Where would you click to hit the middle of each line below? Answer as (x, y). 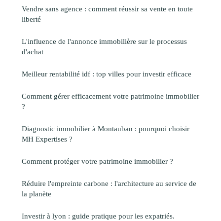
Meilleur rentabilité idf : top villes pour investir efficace (107, 74)
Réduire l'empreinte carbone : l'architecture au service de (109, 184)
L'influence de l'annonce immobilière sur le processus (104, 41)
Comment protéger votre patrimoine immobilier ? (97, 161)
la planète (37, 194)
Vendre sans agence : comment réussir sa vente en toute (107, 9)
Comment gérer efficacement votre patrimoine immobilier (110, 96)
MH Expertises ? (47, 139)
